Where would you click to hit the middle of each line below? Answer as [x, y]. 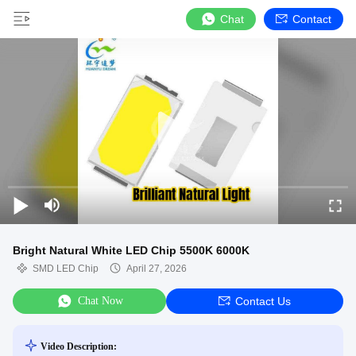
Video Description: [79, 346]
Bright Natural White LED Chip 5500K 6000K [131, 250]
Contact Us [263, 301]
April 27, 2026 [157, 269]
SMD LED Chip [66, 269]
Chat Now [101, 301]
